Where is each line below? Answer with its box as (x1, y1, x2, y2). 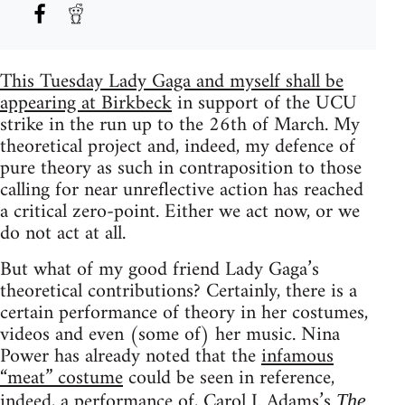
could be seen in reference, (123, 360, 334, 396)
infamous (261, 338, 334, 374)
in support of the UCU (172, 85, 357, 121)
